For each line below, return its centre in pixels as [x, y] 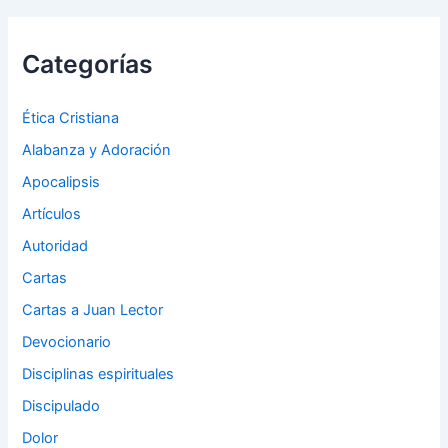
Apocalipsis [61, 182]
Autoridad [55, 245]
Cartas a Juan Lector [93, 309]
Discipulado [61, 405]
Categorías [88, 64]
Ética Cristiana [71, 118]
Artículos [52, 214]
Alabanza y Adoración [97, 150]
